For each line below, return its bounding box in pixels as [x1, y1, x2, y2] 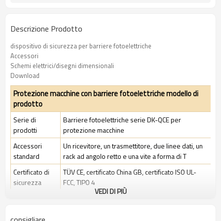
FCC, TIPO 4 [63, 177, 95, 187]
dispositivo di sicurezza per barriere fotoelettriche [10, 41, 151, 51]
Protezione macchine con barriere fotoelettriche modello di [13, 88, 198, 99]
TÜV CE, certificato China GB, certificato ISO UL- [63, 167, 196, 177]
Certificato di [13, 167, 49, 177]
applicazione [13, 203, 50, 214]
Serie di [13, 114, 36, 125]
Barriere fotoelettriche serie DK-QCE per [63, 114, 181, 125]
